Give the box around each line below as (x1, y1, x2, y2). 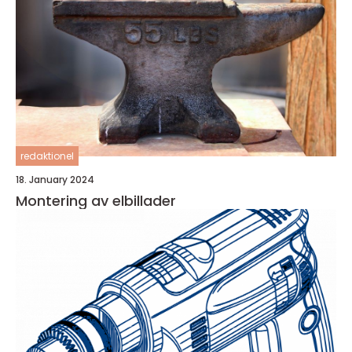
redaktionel (20, 148, 74, 163)
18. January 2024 (16, 172, 94, 186)
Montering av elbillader (16, 190, 176, 211)
